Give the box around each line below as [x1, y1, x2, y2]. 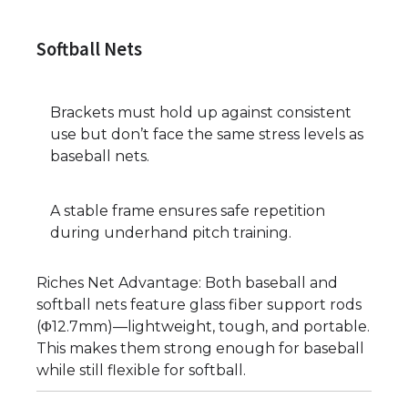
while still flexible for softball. [36, 361, 246, 379]
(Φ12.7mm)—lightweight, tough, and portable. [36, 317, 370, 335]
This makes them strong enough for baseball [36, 339, 364, 357]
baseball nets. [50, 147, 149, 165]
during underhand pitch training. [50, 223, 291, 241]
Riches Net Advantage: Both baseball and [36, 273, 338, 291]
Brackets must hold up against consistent [50, 103, 352, 121]
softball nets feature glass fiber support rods [36, 295, 362, 313]
